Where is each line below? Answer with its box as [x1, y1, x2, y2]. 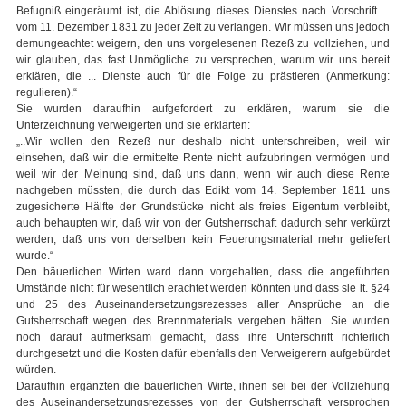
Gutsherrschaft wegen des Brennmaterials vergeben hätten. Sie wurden [16, 314, 390, 328]
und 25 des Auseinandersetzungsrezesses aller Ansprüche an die [16, 298, 390, 312]
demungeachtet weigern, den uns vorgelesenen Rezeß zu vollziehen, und [16, 37, 390, 51]
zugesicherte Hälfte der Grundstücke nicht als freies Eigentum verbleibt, [16, 200, 390, 214]
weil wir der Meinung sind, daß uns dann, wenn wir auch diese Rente [16, 168, 390, 181]
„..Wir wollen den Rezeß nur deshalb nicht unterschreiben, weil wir [16, 135, 390, 149]
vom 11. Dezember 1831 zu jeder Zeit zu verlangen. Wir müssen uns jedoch [16, 21, 390, 34]
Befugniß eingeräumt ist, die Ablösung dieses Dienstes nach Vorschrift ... [16, 5, 390, 18]
